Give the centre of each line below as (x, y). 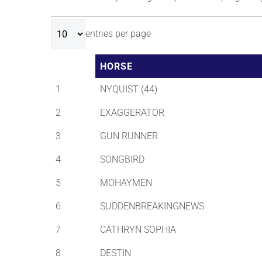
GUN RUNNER (129, 136)
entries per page (118, 34)
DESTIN (116, 253)
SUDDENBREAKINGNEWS (152, 206)
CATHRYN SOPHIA (138, 230)
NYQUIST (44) (129, 89)
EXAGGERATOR (132, 113)
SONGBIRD (122, 159)
